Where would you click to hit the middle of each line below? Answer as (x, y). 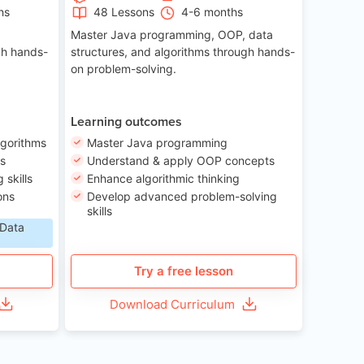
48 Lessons (124, 11)
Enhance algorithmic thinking (163, 178)
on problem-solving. (124, 69)
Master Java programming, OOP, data (172, 35)
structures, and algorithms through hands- (183, 52)
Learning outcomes (127, 121)
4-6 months (212, 11)
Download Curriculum (173, 304)
